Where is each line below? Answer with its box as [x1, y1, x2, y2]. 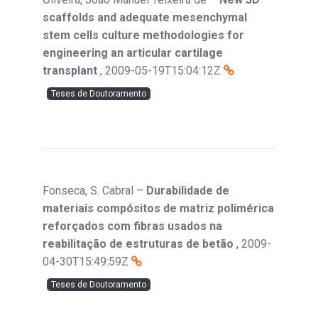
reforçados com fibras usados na [43, 219, 222, 233]
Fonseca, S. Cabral [43, 184, 133, 197]
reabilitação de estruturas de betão [43, 237, 234, 251]
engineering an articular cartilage [43, 46, 223, 60]
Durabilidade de [146, 184, 229, 197]
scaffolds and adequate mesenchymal [43, 11, 247, 24]
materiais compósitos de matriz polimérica [43, 202, 274, 215]
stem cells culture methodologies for [43, 28, 244, 42]
